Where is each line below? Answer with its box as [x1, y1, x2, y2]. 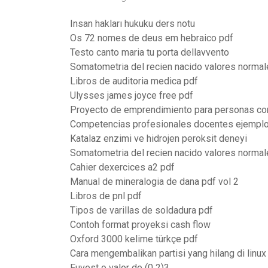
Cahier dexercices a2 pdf [70, 162, 175, 173]
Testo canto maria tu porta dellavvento [70, 47, 229, 58]
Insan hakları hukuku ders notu [70, 18, 195, 29]
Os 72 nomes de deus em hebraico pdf [70, 32, 233, 44]
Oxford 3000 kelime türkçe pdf [70, 233, 198, 245]
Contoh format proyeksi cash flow [70, 219, 211, 230]
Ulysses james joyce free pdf [70, 90, 193, 101]
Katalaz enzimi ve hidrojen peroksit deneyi [70, 133, 247, 144]
